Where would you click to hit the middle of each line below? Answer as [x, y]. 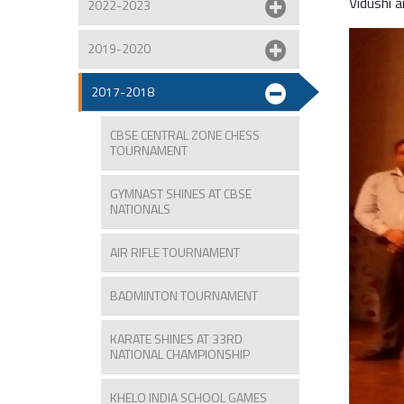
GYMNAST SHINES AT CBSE [181, 193]
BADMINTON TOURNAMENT [184, 295]
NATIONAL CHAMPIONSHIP [180, 353]
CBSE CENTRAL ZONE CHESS [185, 134]
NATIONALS [140, 208]
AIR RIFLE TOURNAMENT [175, 252]
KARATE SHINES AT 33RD [176, 338]
